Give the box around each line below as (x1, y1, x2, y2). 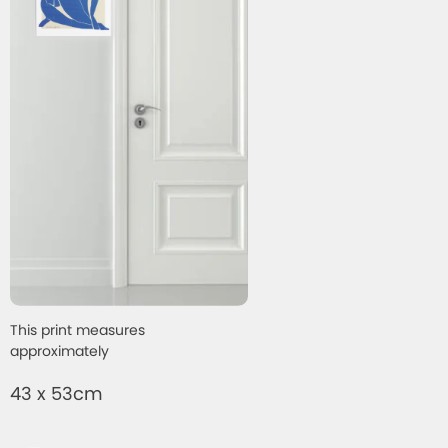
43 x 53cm (10, 380, 103, 406)
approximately (10, 340, 109, 361)
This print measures (10, 319, 145, 340)
